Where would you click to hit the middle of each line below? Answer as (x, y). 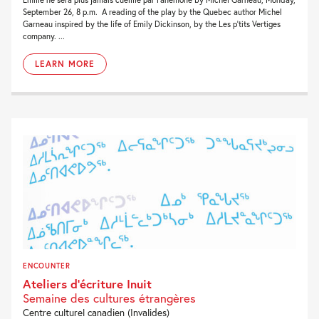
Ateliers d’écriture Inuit (87, 283)
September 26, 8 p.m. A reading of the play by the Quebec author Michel (152, 12)
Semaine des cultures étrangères (109, 298)
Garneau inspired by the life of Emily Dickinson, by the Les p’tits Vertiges (152, 24)
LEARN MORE (65, 64)
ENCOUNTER (47, 265)
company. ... (44, 36)
